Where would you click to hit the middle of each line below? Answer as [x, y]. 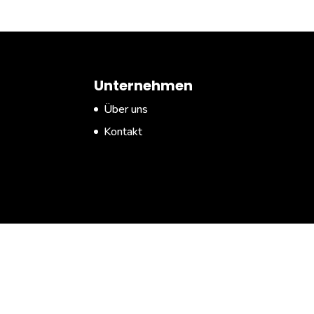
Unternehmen [144, 85]
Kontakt [123, 131]
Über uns [126, 109]
